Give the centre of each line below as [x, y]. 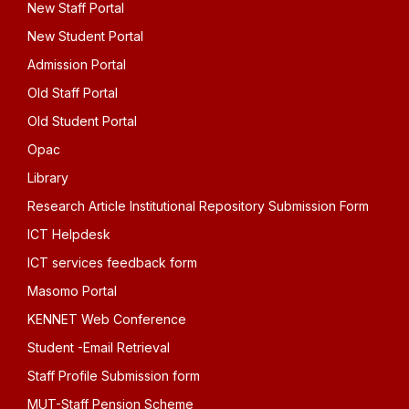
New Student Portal [85, 36]
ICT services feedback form [112, 262]
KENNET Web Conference [107, 319]
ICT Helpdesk [69, 234]
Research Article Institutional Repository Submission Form [198, 206]
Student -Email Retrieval [99, 347]
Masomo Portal [72, 291]
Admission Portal [77, 64]
